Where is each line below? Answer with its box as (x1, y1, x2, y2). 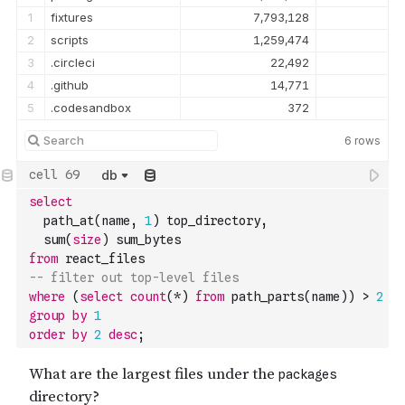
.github (51, 78, 89, 92)
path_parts (224, 289, 304, 304)
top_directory (159, 213, 260, 228)
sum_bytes (108, 232, 181, 247)
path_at (29, 213, 94, 228)
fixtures (51, 10, 93, 24)
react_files (58, 251, 145, 266)
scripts (51, 33, 89, 47)
